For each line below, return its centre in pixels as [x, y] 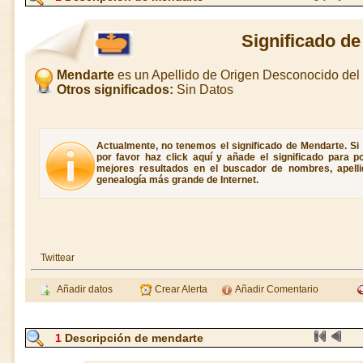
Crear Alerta [180, 289]
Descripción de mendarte [132, 338]
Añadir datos [82, 289]
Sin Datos [203, 90]
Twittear [57, 258]
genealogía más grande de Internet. [177, 180]
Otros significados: [115, 90]
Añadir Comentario [276, 289]
